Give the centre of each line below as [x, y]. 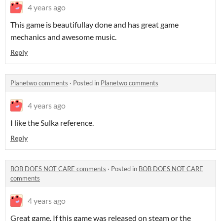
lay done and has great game [131, 24]
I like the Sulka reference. [52, 123]
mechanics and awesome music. [63, 37]
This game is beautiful [47, 24]
